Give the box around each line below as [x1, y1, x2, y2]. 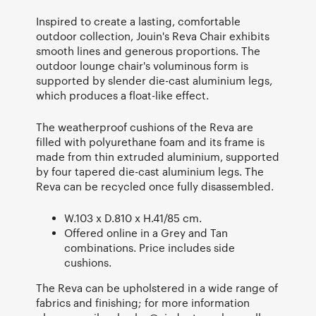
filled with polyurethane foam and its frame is [36, 135, 265, 148]
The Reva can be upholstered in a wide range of [36, 281, 278, 294]
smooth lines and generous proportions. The [36, 44, 260, 57]
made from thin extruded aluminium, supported [36, 150, 279, 163]
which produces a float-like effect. [36, 88, 209, 102]
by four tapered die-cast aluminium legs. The [36, 164, 264, 178]
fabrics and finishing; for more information [36, 296, 250, 309]
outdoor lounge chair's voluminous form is [36, 59, 248, 72]
